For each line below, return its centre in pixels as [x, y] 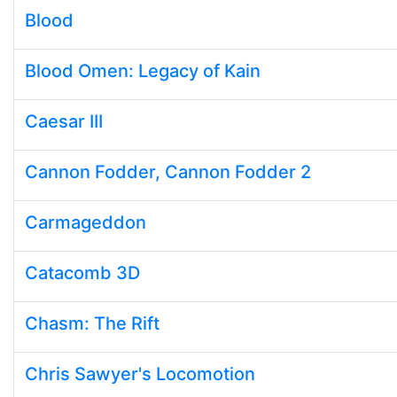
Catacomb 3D [82, 273]
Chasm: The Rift [92, 323]
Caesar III [64, 121]
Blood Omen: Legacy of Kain [143, 71]
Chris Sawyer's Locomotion [140, 374]
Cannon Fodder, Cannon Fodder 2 [168, 172]
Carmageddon [86, 222]
